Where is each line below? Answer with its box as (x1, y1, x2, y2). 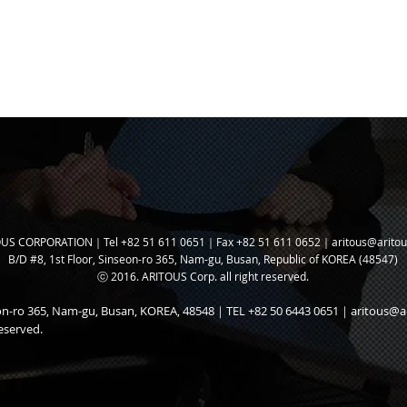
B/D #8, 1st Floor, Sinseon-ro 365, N (8, 252, 188, 266)
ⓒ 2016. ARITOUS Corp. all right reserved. (97, 269, 309, 283)
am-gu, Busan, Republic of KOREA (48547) (188, 252, 398, 266)
